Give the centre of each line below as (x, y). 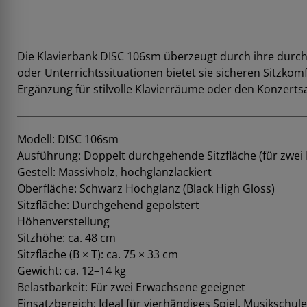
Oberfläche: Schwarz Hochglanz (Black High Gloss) (146, 189)
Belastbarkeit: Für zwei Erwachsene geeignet (131, 287)
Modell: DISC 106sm (68, 139)
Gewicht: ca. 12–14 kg (72, 271)
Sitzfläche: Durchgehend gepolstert (108, 205)
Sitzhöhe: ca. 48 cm (66, 238)
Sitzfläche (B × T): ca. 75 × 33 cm (98, 255)
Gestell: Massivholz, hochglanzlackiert (114, 172)
